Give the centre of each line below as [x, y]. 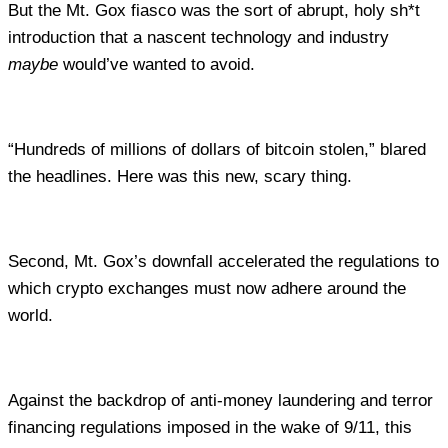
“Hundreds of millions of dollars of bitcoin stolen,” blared [217, 150]
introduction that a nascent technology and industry [198, 38]
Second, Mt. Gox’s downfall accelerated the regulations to [223, 262]
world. [30, 316]
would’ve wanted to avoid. [159, 65]
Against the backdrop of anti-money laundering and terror [220, 401]
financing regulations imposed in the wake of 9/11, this [210, 428]
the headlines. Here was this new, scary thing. [182, 177]
